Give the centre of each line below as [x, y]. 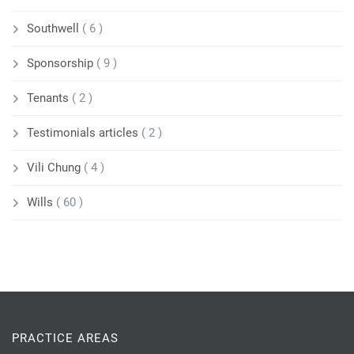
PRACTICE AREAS [65, 339]
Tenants [49, 98]
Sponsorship [62, 64]
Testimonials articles [84, 133]
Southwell [55, 29]
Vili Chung [55, 168]
